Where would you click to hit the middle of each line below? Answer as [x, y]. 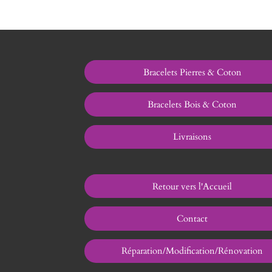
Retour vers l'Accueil [192, 186]
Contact [192, 219]
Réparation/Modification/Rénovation [192, 251]
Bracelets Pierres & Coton [192, 72]
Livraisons [192, 137]
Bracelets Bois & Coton [192, 104]
